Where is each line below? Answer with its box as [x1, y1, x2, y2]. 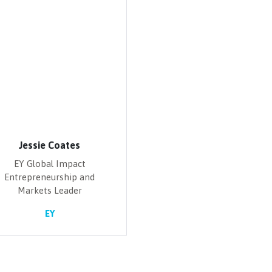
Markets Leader [17, 185, 82, 195]
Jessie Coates [19, 140, 80, 151]
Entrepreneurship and [4, 172, 95, 182]
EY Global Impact [13, 158, 86, 169]
